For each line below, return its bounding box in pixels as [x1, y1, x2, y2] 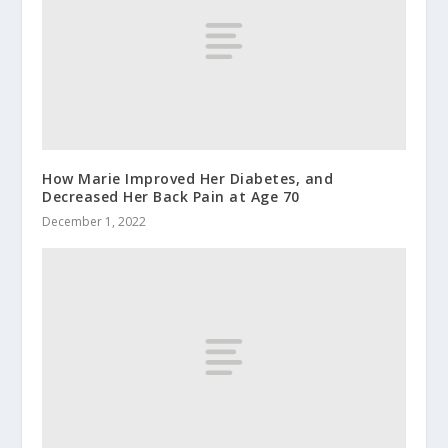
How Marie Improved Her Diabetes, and [42, 168, 334, 188]
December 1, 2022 [42, 212, 147, 230]
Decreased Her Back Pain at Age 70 [42, 186, 300, 206]
